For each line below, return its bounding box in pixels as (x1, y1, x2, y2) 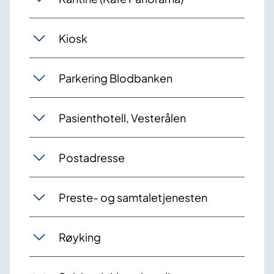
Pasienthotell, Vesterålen (59, 110, 186, 125)
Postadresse (59, 150, 125, 165)
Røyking (59, 229, 101, 244)
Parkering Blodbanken (59, 70, 172, 85)
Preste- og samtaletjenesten (59, 190, 207, 204)
